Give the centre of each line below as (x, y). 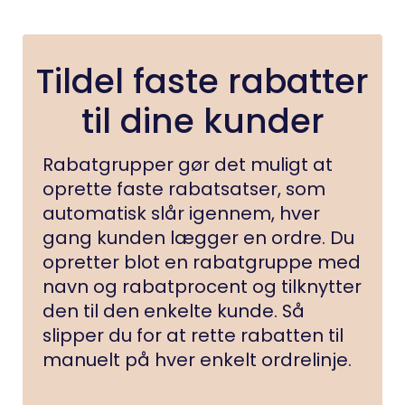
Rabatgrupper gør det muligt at (188, 164)
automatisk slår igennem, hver (182, 213)
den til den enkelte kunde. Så (174, 311)
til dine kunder (202, 122)
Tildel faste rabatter (202, 82)
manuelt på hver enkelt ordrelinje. (198, 359)
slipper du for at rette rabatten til (193, 335)
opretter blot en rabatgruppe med (202, 262)
